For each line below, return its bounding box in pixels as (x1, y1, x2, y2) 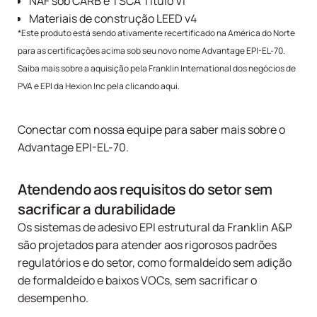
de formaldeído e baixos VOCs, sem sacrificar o (18, 272, 257, 289)
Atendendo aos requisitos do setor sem (18, 179, 272, 200)
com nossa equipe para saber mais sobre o (69, 122, 285, 138)
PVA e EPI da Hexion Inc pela (18, 80, 124, 93)
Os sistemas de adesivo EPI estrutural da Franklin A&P (18, 219, 292, 236)
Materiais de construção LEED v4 (29, 11, 197, 27)
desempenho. (18, 290, 88, 306)
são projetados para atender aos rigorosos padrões (18, 237, 277, 253)
